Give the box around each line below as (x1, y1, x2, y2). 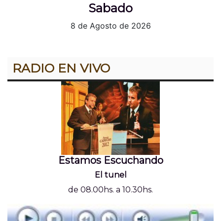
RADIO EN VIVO (12, 61, 110, 76)
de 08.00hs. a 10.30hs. (68, 185, 153, 195)
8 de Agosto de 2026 (70, 21, 151, 31)
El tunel (94, 170, 127, 180)
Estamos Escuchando (58, 154, 163, 167)
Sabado (88, 1, 133, 16)
